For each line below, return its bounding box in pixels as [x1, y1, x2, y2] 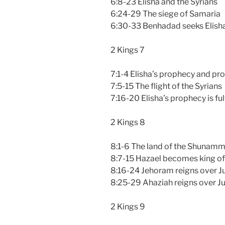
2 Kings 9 [110, 201, 145, 211]
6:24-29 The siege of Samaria [110, 9, 220, 19]
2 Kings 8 [110, 117, 145, 127]
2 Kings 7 [110, 45, 145, 55]
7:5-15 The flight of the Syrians [110, 81, 222, 91]
